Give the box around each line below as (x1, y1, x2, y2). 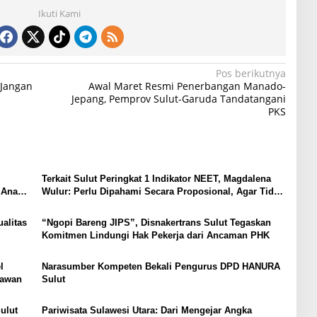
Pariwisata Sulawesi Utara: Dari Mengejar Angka (41, 304, 252, 316)
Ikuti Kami (38, 6, 81, 20)
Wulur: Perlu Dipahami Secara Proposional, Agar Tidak (41, 185, 284, 197)
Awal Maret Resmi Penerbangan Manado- (88, 79, 286, 93)
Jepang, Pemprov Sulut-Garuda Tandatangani (71, 91, 286, 105)
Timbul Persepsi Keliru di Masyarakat (41, 198, 206, 209)
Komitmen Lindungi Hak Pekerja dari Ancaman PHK (41, 229, 270, 241)
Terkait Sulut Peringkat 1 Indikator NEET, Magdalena (41, 173, 271, 184)
